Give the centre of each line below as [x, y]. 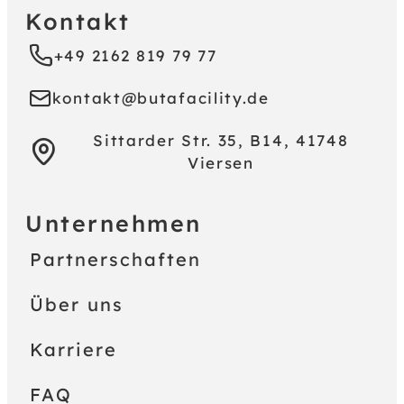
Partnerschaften [115, 259]
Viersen [220, 163]
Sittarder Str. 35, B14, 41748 [221, 140]
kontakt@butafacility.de [161, 98]
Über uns [77, 304]
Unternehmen [114, 223]
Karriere [73, 349]
